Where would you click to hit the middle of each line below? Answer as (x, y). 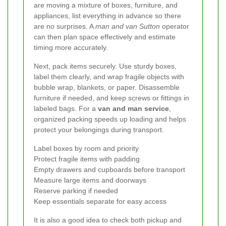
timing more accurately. (71, 48)
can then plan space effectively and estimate (105, 37)
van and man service (133, 109)
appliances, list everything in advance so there (107, 16)
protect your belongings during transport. (99, 130)
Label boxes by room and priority (86, 149)
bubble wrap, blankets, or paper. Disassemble (107, 88)
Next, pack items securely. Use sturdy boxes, (105, 66)
